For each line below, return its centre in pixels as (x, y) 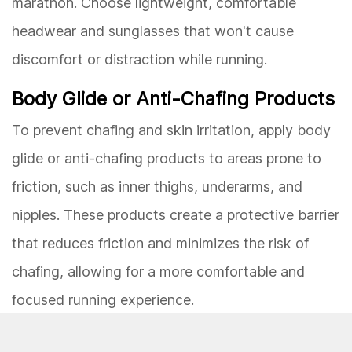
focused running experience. (103, 299)
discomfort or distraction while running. (139, 59)
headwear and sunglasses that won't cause (153, 31)
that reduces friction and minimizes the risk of (160, 243)
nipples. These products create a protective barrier (176, 214)
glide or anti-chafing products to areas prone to (167, 158)
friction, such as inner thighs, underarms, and (157, 186)
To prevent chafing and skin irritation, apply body (171, 130)
